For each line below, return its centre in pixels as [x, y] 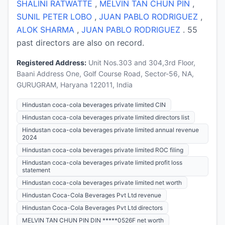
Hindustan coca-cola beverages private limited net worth [102, 182]
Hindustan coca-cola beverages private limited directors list [106, 117]
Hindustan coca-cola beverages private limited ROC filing [103, 150]
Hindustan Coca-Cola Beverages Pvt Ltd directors [92, 207]
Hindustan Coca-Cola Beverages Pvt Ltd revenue [92, 195]
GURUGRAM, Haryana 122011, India [75, 84]
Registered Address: [51, 62]
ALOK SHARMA [47, 29]
